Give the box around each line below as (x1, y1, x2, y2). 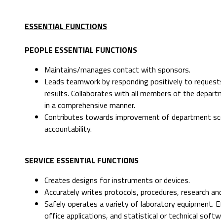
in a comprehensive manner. (44, 99, 135, 111)
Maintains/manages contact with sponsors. (44, 64, 190, 76)
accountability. (44, 123, 92, 135)
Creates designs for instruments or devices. (44, 174, 190, 186)
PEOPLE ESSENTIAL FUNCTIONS (25, 44, 137, 56)
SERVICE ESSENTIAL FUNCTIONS (25, 154, 139, 167)
